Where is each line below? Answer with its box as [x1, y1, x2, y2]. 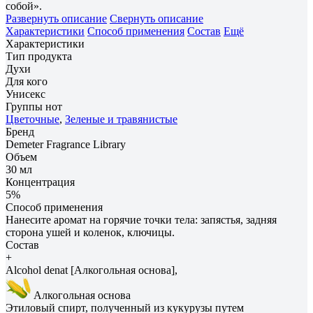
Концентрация [6, 175, 75, 188]
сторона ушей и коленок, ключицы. [6, 226, 175, 238]
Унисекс [6, 87, 45, 100]
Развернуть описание [6, 12, 107, 24]
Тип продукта [6, 50, 72, 62]
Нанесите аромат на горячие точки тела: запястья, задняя [6, 213, 277, 226]
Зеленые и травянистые [65, 112, 177, 125]
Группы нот [6, 100, 62, 112]
